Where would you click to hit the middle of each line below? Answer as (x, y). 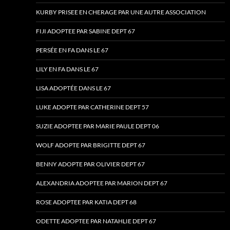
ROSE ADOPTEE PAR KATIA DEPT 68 (86, 202)
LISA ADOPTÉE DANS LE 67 (73, 88)
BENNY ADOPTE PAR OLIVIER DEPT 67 (90, 164)
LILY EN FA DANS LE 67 (67, 69)
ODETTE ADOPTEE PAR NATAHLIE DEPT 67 (96, 221)
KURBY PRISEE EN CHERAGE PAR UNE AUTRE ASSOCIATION (121, 12)
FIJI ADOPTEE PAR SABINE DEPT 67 (85, 31)
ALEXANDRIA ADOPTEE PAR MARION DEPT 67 (102, 183)
